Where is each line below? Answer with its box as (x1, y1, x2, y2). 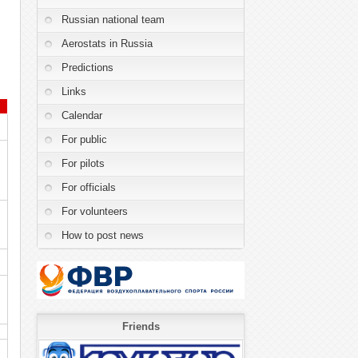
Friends (121, 320, 160, 332)
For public (62, 133, 107, 145)
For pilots (62, 157, 105, 169)
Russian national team (62, 14, 165, 26)
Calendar (62, 109, 102, 121)
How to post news (62, 229, 144, 241)
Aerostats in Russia (62, 38, 153, 50)
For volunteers (62, 205, 128, 217)
